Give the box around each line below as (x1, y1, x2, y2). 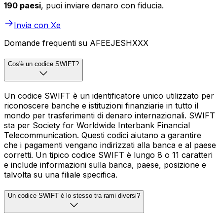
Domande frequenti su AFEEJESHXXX (4, 38, 148, 48)
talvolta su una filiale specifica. (4, 169, 117, 180)
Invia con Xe (14, 20, 61, 31)
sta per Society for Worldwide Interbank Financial (4, 120, 190, 130)
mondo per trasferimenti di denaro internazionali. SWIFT (4, 110, 215, 120)
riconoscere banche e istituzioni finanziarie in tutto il (4, 100, 198, 110)
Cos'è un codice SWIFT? (8, 60, 79, 68)
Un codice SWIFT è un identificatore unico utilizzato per (4, 90, 214, 101)
